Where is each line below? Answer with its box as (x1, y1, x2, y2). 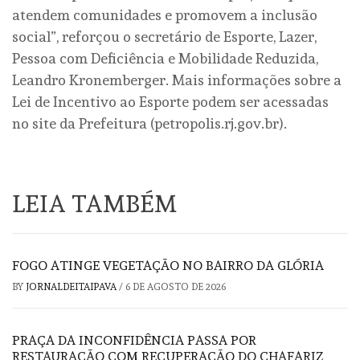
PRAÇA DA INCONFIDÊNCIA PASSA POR (12, 332, 256, 348)
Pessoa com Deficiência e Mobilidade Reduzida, (12, 49, 318, 67)
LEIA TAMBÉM (12, 189, 177, 218)
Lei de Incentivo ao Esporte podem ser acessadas (12, 92, 329, 110)
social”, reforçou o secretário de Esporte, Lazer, (12, 27, 317, 45)
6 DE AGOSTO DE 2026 (125, 280, 226, 292)
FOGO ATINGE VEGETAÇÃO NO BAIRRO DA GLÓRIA (12, 257, 324, 273)
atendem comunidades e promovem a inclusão (12, 6, 317, 23)
